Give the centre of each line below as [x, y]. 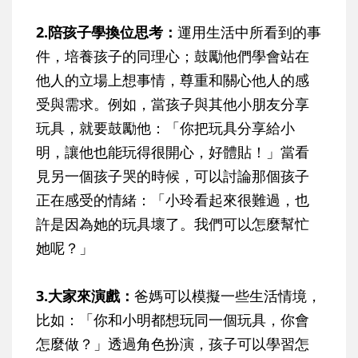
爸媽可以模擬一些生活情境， [228, 295]
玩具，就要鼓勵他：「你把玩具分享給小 [165, 127]
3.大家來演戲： [85, 295]
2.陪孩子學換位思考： [107, 32]
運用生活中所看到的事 [249, 32]
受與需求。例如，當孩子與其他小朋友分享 [173, 103]
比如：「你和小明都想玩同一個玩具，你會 [173, 319]
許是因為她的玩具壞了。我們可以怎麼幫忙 [173, 223]
